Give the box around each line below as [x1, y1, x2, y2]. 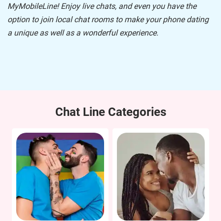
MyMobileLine [7, 1, 57, 11]
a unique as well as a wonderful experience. [7, 28, 160, 37]
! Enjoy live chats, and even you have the [57, 1, 196, 11]
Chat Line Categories [55, 105, 166, 119]
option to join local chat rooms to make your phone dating [7, 15, 209, 24]
